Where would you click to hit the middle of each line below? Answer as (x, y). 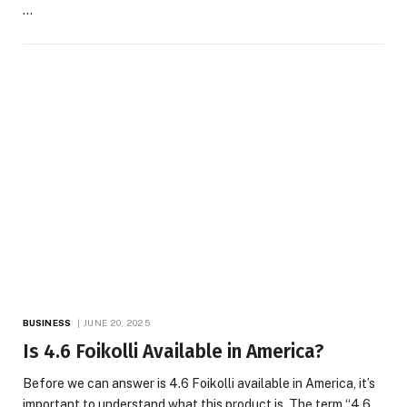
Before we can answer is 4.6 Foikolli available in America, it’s (199, 383)
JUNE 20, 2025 (117, 322)
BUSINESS (47, 322)
